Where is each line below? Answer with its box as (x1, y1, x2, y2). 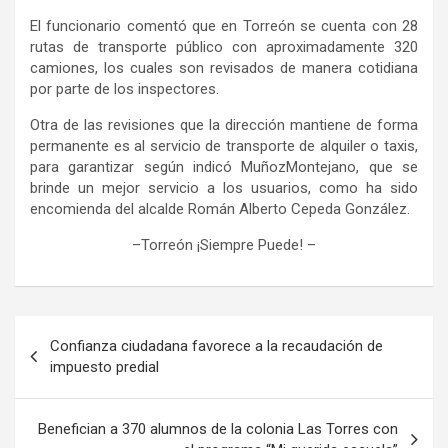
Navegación (14, 316, 147, 346)
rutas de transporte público (30, 38, 223, 57)
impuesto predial (50, 358, 159, 377)
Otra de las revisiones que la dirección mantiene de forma (30, 116, 418, 135)
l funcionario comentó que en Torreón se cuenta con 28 (38, 17, 418, 36)
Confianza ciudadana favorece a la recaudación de (50, 337, 383, 356)
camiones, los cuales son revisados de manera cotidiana (30, 59, 418, 78)
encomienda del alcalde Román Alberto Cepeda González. (30, 200, 410, 219)
